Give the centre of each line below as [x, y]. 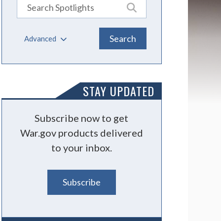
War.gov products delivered [81, 133]
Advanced [41, 38]
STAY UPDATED [119, 91]
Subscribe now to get [82, 118]
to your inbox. [81, 148]
